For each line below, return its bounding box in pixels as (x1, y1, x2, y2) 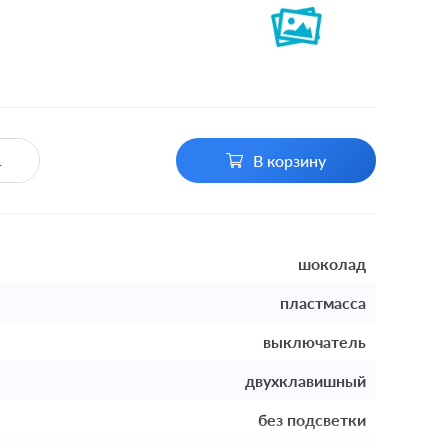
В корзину (253, 151, 326, 170)
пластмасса (280, 293, 366, 312)
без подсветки (258, 410, 366, 429)
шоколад (298, 254, 366, 273)
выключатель (263, 332, 366, 351)
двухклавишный (245, 371, 366, 390)
